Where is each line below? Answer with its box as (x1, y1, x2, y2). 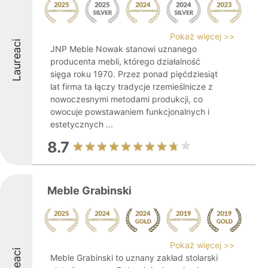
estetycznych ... (50, 119, 113, 129)
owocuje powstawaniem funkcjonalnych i (50, 106, 209, 117)
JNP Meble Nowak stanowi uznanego (50, 44, 197, 54)
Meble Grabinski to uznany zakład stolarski (50, 252, 218, 263)
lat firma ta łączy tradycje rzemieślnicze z (50, 81, 213, 92)
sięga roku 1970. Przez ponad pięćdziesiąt (50, 69, 218, 79)
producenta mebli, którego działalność (50, 56, 200, 66)
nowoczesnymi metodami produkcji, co (50, 94, 203, 104)
